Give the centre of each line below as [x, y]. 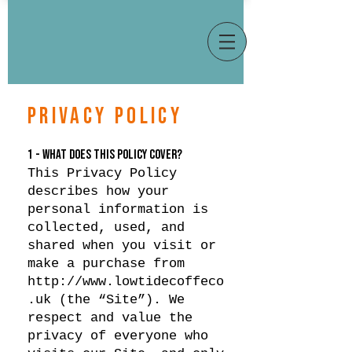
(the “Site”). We [118, 300]
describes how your [98, 191]
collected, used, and [106, 227]
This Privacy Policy [102, 173]
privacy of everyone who [118, 336]
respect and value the [110, 318]
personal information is [118, 209]
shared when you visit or [122, 246]
